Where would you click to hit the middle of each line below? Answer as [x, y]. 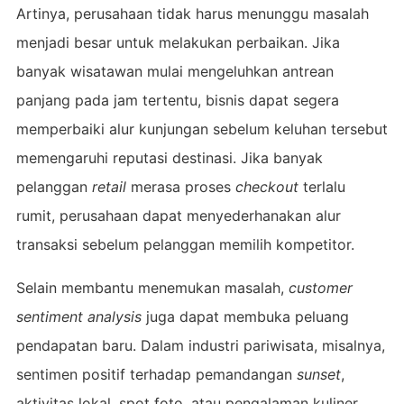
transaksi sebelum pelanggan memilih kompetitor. [185, 244]
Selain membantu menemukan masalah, [152, 287]
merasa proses [180, 186]
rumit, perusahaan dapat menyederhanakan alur [178, 215]
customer [320, 287]
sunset [318, 374]
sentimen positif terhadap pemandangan [156, 374]
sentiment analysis [78, 316]
